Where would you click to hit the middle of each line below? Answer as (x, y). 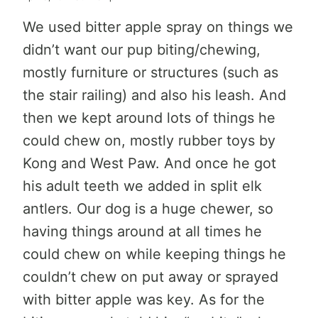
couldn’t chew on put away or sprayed (150, 276)
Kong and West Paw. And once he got (149, 163)
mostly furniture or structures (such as (150, 72)
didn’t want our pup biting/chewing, (142, 49)
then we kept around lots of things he (149, 117)
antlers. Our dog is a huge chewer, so (148, 208)
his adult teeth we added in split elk (142, 186)
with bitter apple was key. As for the (144, 299)
